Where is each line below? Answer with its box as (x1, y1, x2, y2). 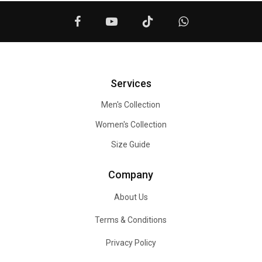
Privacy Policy (105, 238, 156, 247)
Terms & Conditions (95, 215, 167, 225)
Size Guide (111, 140, 151, 149)
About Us (113, 192, 148, 202)
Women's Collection (95, 120, 167, 129)
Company (108, 168, 154, 181)
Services (110, 77, 151, 89)
